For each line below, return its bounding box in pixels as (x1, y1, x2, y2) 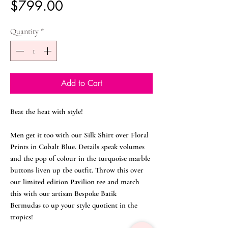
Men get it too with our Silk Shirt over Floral (10, 130, 149, 139)
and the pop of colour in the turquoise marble (10, 154, 150, 163)
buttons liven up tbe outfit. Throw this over (10, 165, 144, 175)
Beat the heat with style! (10, 107, 85, 116)
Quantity (10, 26, 39, 37)
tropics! (10, 212, 35, 221)
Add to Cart (61, 78, 102, 89)
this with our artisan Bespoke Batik (10, 189, 117, 198)
